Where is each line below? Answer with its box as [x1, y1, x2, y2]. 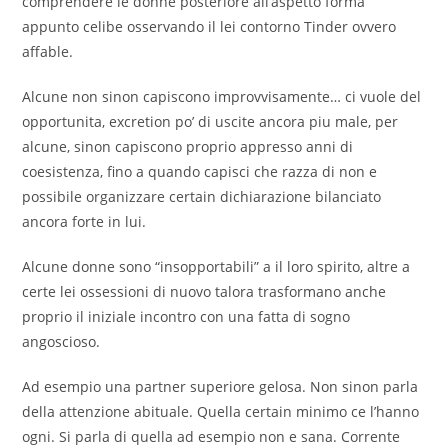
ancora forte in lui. [22, 212, 147, 232]
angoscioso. [22, 332, 101, 352]
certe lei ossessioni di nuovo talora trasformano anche [22, 282, 387, 302]
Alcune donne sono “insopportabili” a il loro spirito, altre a [22, 257, 411, 277]
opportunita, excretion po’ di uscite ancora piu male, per [22, 112, 399, 132]
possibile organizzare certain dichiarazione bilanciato [22, 187, 382, 207]
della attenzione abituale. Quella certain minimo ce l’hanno [22, 402, 420, 422]
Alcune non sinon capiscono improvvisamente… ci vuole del [22, 87, 422, 107]
